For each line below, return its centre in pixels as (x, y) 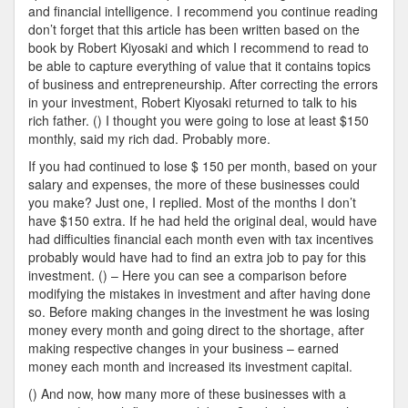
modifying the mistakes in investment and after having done (199, 293)
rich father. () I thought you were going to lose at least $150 (199, 120)
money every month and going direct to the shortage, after (196, 330)
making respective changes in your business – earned (184, 348)
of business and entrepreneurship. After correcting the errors (203, 84)
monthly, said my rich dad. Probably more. (149, 138)
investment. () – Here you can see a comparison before (188, 275)
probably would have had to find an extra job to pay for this (197, 257)
